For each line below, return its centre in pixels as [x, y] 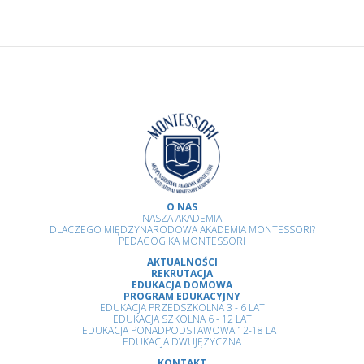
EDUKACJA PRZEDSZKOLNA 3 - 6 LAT [182, 308]
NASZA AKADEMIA [182, 219]
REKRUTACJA [182, 274]
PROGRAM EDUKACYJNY [182, 297]
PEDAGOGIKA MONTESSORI [182, 241]
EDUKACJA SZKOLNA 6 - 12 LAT [182, 319]
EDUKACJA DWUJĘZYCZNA [182, 342]
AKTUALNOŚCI [182, 262]
